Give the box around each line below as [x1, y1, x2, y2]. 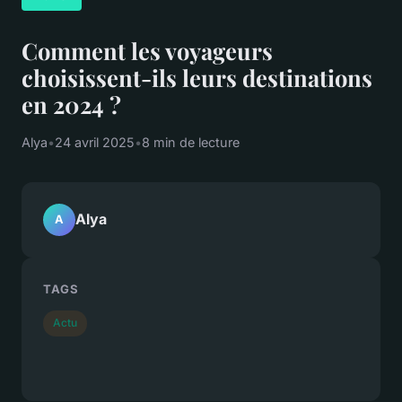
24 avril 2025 [55, 134, 135, 150]
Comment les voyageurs [22, 34, 273, 66]
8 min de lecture [142, 134, 240, 150]
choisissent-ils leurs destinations [22, 61, 372, 92]
